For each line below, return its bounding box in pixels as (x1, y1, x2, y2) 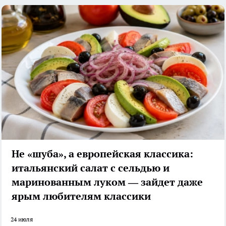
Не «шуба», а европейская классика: (12, 147, 193, 161)
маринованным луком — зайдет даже (12, 176, 203, 189)
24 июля (11, 215, 33, 223)
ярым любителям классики (12, 190, 151, 203)
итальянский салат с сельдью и (12, 161, 169, 175)
